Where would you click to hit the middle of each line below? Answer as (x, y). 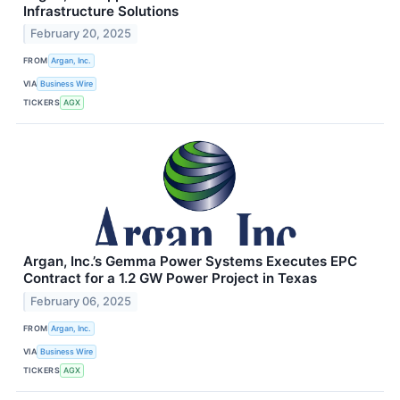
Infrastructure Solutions (101, 11)
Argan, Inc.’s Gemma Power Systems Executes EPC (190, 262)
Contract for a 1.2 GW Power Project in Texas (170, 279)
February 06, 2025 (81, 302)
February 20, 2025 (81, 34)
